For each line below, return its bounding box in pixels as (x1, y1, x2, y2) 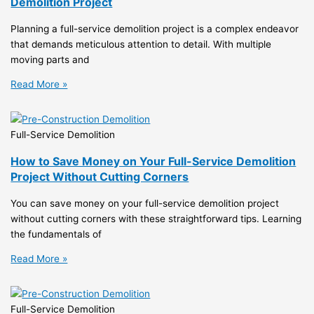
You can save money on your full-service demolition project (11, 197, 280, 209)
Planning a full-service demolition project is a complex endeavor (11, 22, 299, 34)
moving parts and (11, 53, 90, 65)
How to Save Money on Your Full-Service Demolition (11, 153, 296, 168)
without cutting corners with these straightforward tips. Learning (11, 212, 302, 224)
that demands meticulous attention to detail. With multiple (11, 38, 272, 50)
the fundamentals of (11, 228, 102, 240)
